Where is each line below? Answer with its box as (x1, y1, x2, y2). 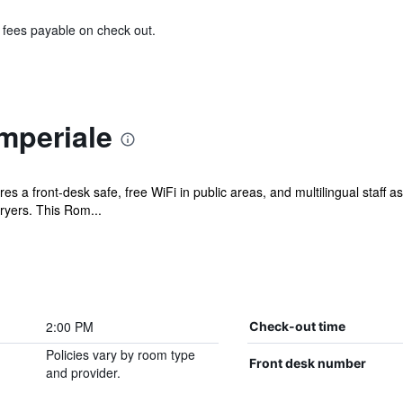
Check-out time (248, 318, 345, 334)
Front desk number (248, 355, 366, 371)
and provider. (45, 363, 121, 381)
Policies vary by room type (45, 345, 195, 363)
